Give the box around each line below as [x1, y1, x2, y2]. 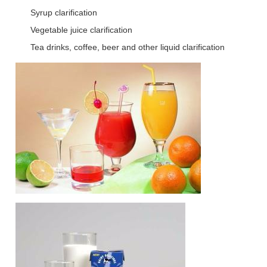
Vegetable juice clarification [30, 25, 132, 35]
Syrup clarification [30, 8, 97, 17]
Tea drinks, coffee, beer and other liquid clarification [30, 42, 225, 52]
